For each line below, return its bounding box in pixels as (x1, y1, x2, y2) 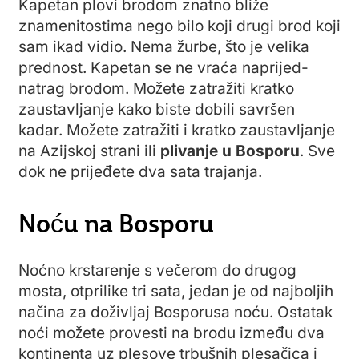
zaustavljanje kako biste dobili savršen (18, 100, 295, 119)
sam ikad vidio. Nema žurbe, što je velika (18, 38, 309, 56)
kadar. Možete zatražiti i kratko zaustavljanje (18, 121, 335, 139)
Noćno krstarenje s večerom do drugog (18, 261, 296, 280)
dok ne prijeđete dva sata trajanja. (18, 163, 262, 181)
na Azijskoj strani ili (18, 142, 160, 160)
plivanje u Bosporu (160, 142, 300, 160)
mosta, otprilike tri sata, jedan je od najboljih (18, 282, 333, 301)
